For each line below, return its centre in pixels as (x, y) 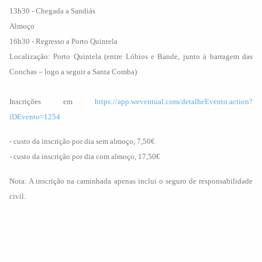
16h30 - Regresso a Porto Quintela (63, 41)
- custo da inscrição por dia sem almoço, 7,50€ (82, 141)
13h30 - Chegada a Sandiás (52, 11)
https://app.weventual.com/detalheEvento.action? (174, 101)
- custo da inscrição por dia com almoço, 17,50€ (85, 156)
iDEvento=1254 (35, 117)
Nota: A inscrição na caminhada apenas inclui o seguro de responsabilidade (131, 181)
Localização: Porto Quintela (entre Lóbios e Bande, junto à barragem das (131, 56)
